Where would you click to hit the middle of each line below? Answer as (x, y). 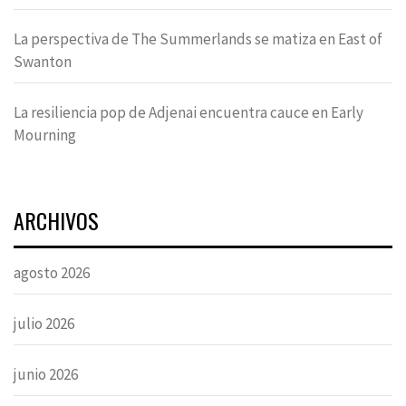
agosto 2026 (52, 273)
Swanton (43, 62)
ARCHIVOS (56, 221)
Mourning (45, 135)
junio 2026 (46, 375)
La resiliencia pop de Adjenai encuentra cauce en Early (188, 113)
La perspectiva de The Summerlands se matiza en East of (198, 39)
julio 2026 (44, 324)
